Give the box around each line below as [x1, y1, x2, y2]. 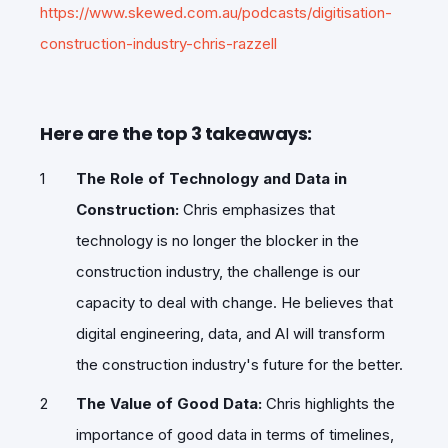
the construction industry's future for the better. [76, 354, 403, 374]
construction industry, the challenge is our [76, 261, 360, 281]
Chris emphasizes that [179, 199, 335, 219]
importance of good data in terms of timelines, [76, 424, 394, 444]
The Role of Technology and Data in [76, 168, 347, 188]
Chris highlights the [262, 393, 395, 413]
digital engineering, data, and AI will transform [76, 323, 385, 343]
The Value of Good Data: [76, 393, 262, 413]
